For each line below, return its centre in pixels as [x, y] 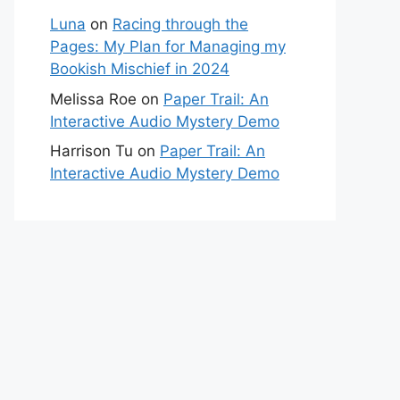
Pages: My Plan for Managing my [168, 46]
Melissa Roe [93, 99]
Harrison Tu [92, 151]
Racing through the [180, 24]
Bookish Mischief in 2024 [140, 69]
